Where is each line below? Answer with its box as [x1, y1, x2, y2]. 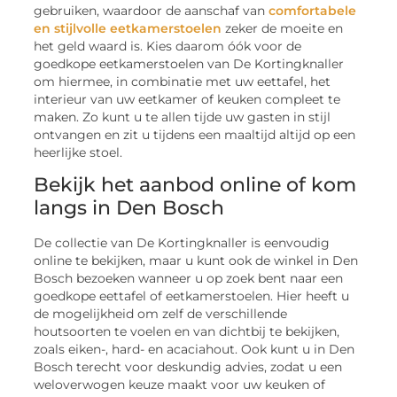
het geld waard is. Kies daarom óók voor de [34, 38, 302, 53]
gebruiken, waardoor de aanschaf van [34, 3, 269, 18]
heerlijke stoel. [34, 144, 123, 160]
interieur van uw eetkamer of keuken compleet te [34, 91, 341, 106]
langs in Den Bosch [34, 195, 225, 220]
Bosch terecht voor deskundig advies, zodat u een [34, 359, 343, 374]
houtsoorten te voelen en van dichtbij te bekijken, [34, 323, 340, 339]
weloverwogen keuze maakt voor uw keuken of [34, 377, 326, 392]
